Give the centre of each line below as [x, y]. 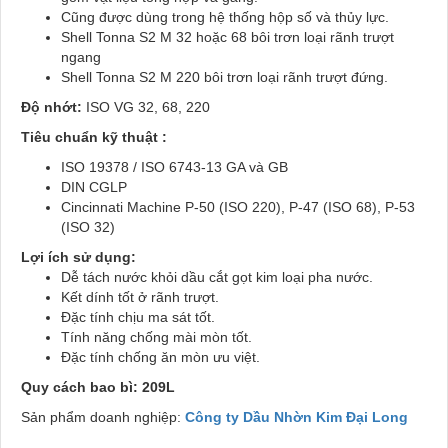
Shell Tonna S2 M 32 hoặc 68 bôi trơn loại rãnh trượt [227, 37]
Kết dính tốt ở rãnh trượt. [140, 297]
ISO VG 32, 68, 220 [148, 107]
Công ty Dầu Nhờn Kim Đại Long [296, 417]
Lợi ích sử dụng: [78, 257]
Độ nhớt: [53, 107]
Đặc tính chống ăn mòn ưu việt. [160, 357]
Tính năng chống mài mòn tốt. [156, 337]
